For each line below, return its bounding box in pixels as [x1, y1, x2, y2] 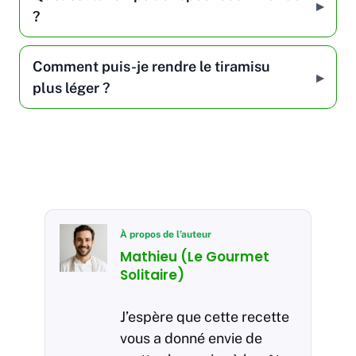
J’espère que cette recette [120, 308, 289, 325]
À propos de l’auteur [120, 229, 211, 241]
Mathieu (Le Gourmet [120, 246, 269, 266]
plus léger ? [33, 79, 110, 97]
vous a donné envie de [120, 329, 262, 346]
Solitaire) [120, 265, 184, 284]
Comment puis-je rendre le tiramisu [33, 58, 270, 75]
